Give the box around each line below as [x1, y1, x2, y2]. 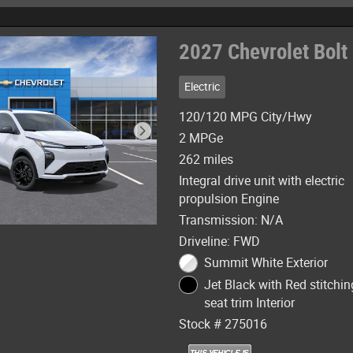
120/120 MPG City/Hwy [179, 110, 313, 124]
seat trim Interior [203, 295, 295, 310]
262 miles [179, 152, 234, 167]
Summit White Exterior [203, 255, 328, 270]
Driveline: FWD [179, 234, 261, 249]
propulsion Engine [179, 191, 280, 206]
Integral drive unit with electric [179, 173, 345, 188]
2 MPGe [179, 131, 224, 146]
